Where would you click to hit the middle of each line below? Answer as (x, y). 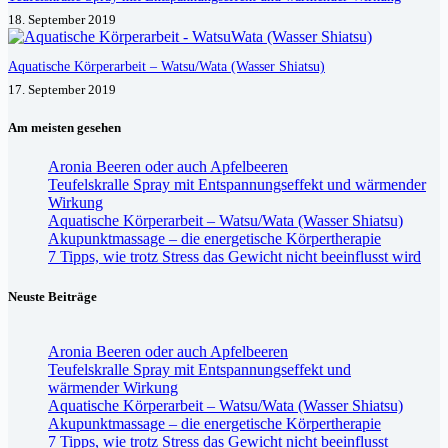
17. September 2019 (62, 90)
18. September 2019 (62, 20)
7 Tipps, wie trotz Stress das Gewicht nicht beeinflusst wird (234, 257)
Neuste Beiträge (52, 296)
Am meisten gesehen (64, 128)
